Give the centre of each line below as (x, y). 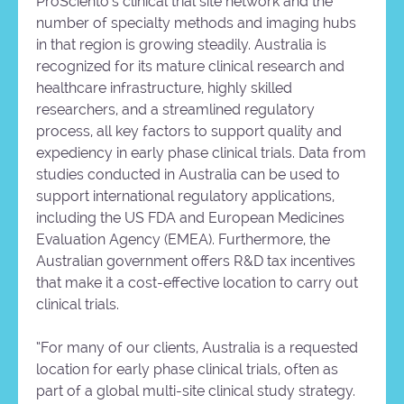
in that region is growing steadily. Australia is (181, 45)
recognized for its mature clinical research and (190, 67)
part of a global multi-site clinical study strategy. (196, 391)
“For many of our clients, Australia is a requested (197, 348)
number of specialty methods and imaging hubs (196, 23)
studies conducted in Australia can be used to (188, 175)
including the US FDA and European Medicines (190, 218)
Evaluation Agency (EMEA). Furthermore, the (183, 240)
